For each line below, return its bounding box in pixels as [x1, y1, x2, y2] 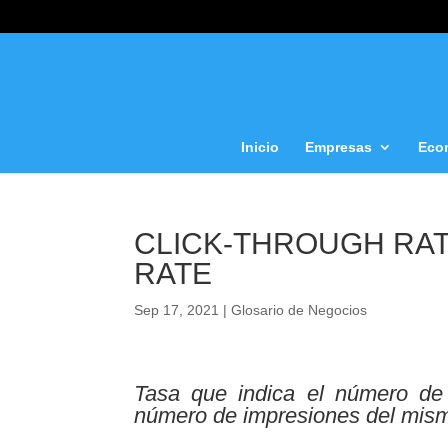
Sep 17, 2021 [134, 302, 220, 318]
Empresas [305, 138, 372, 155]
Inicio [241, 138, 279, 155]
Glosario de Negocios [231, 302, 368, 318]
